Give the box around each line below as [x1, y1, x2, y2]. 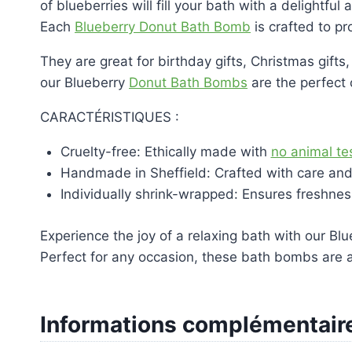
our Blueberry [40, 75, 129, 91]
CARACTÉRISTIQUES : [40, 109, 179, 126]
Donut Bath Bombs [129, 75, 247, 91]
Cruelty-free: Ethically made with [60, 144, 271, 160]
